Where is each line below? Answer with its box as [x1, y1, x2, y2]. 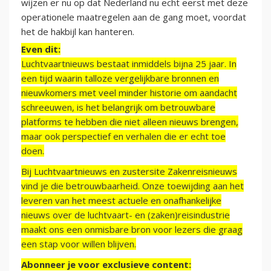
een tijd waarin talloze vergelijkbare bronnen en [21, 72, 219, 85]
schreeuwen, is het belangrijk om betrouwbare [21, 101, 215, 114]
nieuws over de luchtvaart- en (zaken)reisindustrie [21, 209, 230, 221]
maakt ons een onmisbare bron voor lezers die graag [21, 223, 243, 236]
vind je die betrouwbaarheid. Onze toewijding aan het [21, 180, 244, 192]
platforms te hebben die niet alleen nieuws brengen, [21, 116, 238, 128]
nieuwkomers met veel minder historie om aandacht [21, 87, 237, 99]
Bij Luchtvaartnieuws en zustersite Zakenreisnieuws [21, 165, 237, 178]
